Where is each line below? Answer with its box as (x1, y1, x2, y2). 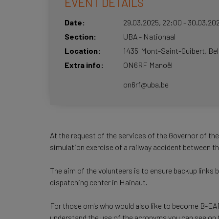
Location (65, 46, 98, 55)
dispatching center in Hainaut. (50, 177, 148, 187)
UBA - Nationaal (123, 32, 175, 41)
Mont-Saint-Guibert (141, 46, 205, 55)
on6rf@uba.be (123, 80, 169, 89)
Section (65, 32, 93, 41)
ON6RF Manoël (123, 60, 173, 69)
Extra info (65, 60, 101, 69)
